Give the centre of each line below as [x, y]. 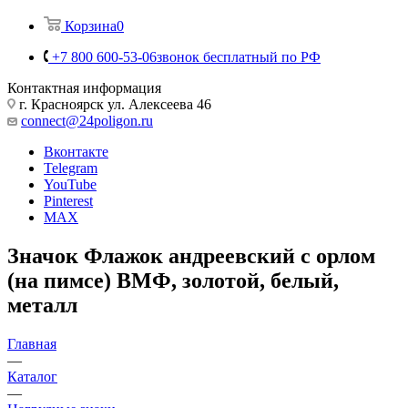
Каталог [32, 376]
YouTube [70, 184]
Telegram [71, 168]
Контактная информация [84, 87]
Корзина [91, 25]
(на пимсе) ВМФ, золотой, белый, [173, 280]
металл [42, 305]
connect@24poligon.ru [87, 120]
